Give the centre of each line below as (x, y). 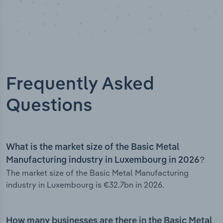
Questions (49, 106)
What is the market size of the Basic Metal (93, 148)
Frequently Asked (80, 85)
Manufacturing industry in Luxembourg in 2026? (105, 161)
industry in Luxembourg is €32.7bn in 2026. (85, 185)
